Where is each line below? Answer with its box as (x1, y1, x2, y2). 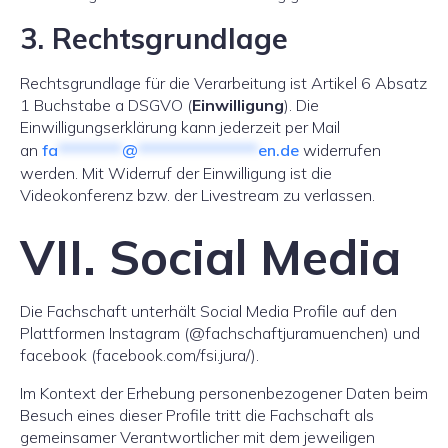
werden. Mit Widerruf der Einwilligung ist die (20, 163, 332, 183)
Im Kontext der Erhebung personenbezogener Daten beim (20, 383, 428, 403)
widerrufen (299, 140, 381, 160)
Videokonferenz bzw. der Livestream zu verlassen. (20, 185, 375, 205)
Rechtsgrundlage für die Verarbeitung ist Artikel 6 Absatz (20, 73, 427, 93)
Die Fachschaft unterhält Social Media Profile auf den (20, 301, 397, 321)
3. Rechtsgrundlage (20, 20, 288, 56)
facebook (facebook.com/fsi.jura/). (20, 345, 259, 365)
